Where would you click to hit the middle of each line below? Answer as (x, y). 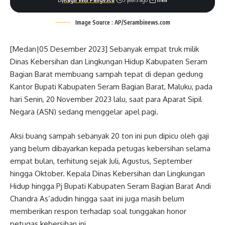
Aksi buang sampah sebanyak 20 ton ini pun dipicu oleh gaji (109, 136)
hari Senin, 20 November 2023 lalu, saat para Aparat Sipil (106, 99)
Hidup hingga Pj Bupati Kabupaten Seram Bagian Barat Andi (110, 186)
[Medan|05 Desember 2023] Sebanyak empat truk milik (104, 49)
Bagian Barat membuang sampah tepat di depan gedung (106, 74)
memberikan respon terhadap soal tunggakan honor (98, 211)
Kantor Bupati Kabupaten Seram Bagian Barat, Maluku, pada (111, 87)
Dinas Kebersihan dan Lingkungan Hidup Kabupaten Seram (109, 62)
